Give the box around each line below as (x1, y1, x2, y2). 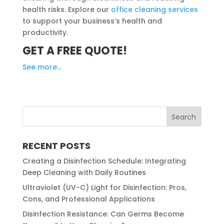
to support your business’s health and (22, 15, 162, 26)
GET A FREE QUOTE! (22, 42, 127, 58)
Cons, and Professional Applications (22, 193, 155, 204)
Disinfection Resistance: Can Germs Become (22, 208, 184, 219)
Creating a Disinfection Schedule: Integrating (22, 155, 186, 166)
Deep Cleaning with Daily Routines (22, 167, 146, 177)
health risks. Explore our (22, 4, 111, 14)
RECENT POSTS (22, 139, 90, 152)
